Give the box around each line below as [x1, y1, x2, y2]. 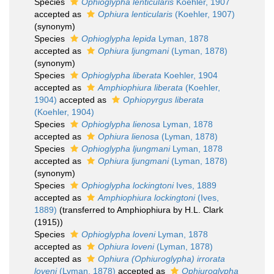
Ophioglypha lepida [81, 34, 156, 43]
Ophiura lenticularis [98, 9, 172, 19]
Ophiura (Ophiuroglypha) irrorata [98, 254, 225, 264]
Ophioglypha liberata [81, 70, 161, 80]
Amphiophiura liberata [98, 83, 183, 92]
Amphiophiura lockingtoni [98, 193, 195, 202]
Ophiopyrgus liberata [123, 95, 204, 105]
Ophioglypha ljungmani [81, 144, 170, 154]
